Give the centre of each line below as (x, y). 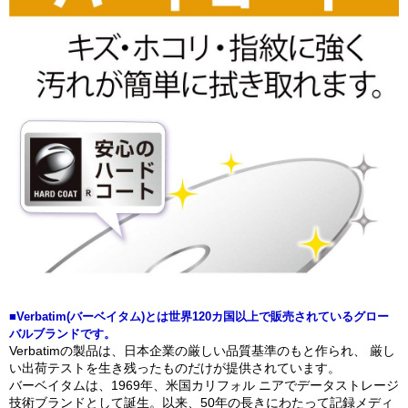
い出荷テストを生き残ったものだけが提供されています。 (175, 368)
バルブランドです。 (62, 334)
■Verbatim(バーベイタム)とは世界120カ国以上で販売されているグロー (199, 317)
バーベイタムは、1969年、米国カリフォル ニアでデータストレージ (204, 386)
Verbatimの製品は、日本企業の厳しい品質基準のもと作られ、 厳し (202, 351)
